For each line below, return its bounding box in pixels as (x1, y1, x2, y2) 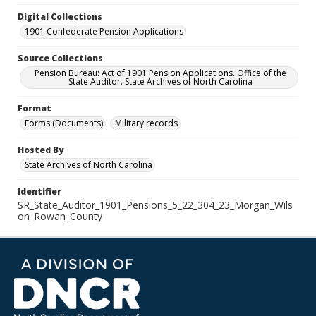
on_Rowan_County (18, 209, 102, 223)
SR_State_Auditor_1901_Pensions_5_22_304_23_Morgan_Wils (18, 198, 293, 212)
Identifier (18, 186, 61, 197)
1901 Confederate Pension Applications (25, 25, 183, 37)
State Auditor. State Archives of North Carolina (68, 75, 253, 87)
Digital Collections (18, 11, 102, 23)
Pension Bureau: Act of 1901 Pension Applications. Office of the (34, 67, 286, 79)
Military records (115, 117, 178, 129)
